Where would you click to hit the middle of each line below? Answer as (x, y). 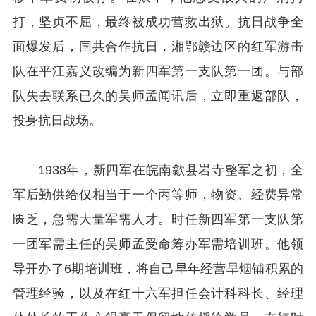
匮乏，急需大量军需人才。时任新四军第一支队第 (158, 219)
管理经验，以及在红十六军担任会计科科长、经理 (158, 293)
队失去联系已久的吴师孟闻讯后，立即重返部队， (158, 96)
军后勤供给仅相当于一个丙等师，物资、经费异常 (158, 194)
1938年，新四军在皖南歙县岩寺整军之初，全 (171, 170)
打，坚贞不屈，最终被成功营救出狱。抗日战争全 (158, 22)
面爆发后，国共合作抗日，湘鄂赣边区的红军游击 (158, 46)
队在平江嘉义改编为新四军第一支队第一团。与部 (158, 71)
